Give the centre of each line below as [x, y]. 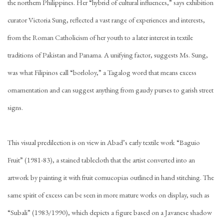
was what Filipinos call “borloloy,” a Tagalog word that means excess [102, 72]
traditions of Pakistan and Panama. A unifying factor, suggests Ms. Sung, [108, 55]
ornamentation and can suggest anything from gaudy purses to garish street [110, 90]
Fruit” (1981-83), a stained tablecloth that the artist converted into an [101, 160]
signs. [15, 107]
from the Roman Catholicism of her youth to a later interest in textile [100, 37]
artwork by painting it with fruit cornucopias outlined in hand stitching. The [111, 177]
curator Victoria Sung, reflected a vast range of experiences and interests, [106, 20]
